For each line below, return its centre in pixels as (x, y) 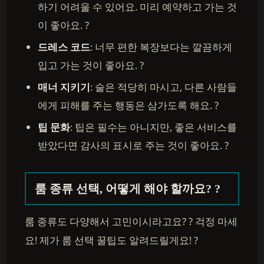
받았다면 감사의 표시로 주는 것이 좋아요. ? (133, 145)
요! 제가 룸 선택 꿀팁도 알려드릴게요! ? (111, 240)
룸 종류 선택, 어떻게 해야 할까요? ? (128, 189)
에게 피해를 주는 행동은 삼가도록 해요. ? (128, 105)
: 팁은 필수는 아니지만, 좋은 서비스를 (154, 127)
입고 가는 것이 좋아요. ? (91, 65)
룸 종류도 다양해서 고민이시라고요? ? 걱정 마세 (131, 221)
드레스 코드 (64, 47)
